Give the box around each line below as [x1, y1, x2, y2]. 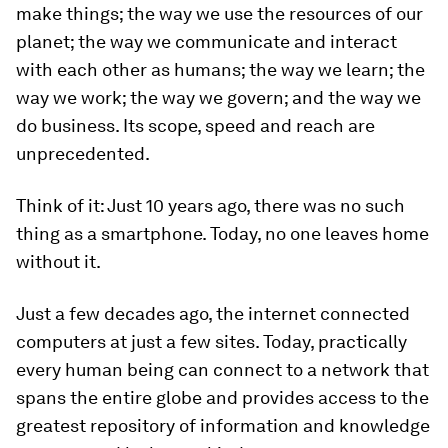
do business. [16, 115, 123, 136]
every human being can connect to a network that [16, 359, 429, 380]
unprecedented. [16, 143, 150, 164]
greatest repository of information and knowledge [16, 415, 430, 436]
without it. [16, 251, 101, 272]
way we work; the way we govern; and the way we [16, 87, 421, 108]
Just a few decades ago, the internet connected [16, 303, 410, 324]
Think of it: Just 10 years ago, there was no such [16, 195, 405, 216]
